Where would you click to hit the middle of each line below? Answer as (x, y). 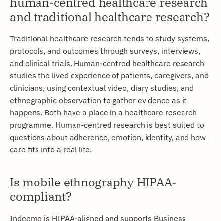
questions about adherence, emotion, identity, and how (108, 137)
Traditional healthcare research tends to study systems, (110, 38)
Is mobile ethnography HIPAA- (93, 182)
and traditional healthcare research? (110, 17)
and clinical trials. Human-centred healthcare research (107, 63)
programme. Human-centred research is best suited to (107, 124)
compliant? (41, 196)
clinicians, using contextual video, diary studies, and (102, 87)
